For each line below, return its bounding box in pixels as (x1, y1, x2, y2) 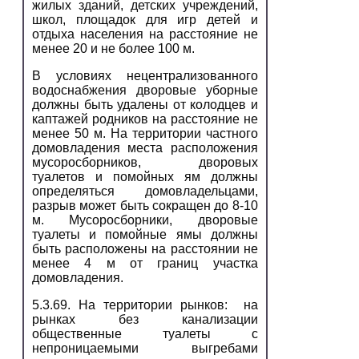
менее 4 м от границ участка (32, 256, 258, 270)
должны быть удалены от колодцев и (32, 97, 258, 111)
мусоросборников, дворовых (32, 155, 258, 169)
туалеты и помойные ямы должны (32, 227, 258, 241)
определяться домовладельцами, (32, 184, 258, 198)
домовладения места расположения (32, 140, 258, 155)
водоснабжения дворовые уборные (32, 83, 258, 97)
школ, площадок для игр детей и (32, 12, 258, 26)
